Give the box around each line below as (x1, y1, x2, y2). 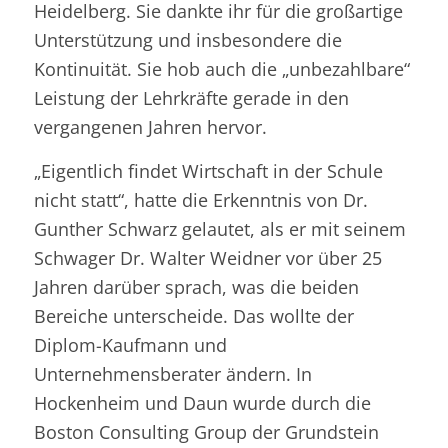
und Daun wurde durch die (139, 391, 371, 416)
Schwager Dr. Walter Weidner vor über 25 (33, 246, 382, 271)
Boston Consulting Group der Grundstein (33, 420, 379, 445)
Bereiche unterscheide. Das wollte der (33, 304, 354, 329)
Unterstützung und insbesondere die (33, 27, 342, 52)
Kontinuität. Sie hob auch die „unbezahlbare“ (33, 56, 410, 81)
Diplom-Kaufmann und (33, 333, 227, 358)
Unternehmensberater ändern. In (33, 362, 312, 387)
